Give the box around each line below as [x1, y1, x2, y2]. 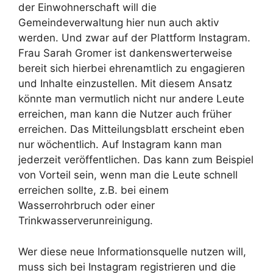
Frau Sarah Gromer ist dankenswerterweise [18, 47, 232, 59]
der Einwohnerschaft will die [18, 1, 157, 13]
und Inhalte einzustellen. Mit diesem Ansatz [18, 77, 232, 90]
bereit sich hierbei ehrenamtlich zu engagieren [18, 62, 245, 74]
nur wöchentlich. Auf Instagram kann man [18, 138, 222, 151]
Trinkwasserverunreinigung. [18, 214, 153, 227]
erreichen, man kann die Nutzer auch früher [18, 108, 232, 120]
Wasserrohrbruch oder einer [18, 199, 155, 211]
